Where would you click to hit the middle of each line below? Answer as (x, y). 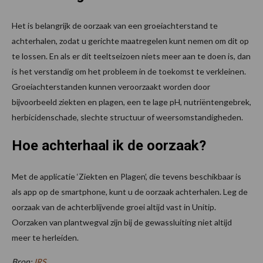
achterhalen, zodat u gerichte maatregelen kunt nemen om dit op (130, 41)
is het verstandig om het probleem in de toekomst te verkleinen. (129, 72)
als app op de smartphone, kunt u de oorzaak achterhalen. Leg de (130, 192)
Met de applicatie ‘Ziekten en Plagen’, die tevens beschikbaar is (127, 177)
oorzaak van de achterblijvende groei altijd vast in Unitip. (114, 207)
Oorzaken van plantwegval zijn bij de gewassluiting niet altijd (122, 222)
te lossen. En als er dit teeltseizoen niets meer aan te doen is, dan (131, 56)
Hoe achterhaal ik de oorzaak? (109, 146)
